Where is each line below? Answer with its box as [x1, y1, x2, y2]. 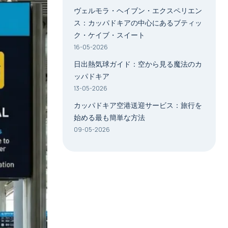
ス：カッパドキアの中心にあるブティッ [73, 18, 202, 27]
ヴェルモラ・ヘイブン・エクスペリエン [73, 6, 202, 15]
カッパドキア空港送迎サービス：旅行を [73, 100, 202, 110]
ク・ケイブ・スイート [73, 30, 145, 40]
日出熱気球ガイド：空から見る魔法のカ [73, 59, 202, 69]
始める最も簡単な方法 [73, 112, 145, 122]
